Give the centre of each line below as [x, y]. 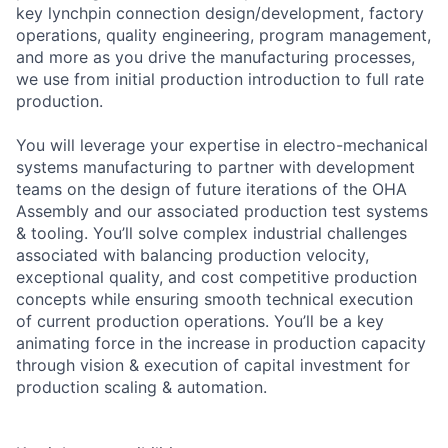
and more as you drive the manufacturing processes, [215, 56]
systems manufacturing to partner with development [215, 166]
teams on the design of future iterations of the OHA [211, 188]
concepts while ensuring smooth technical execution [214, 298]
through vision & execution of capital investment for [213, 364]
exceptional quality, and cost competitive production [216, 276]
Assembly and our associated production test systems [222, 210]
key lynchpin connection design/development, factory [220, 12]
